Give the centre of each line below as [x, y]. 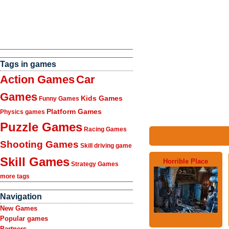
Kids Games [102, 98]
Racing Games [105, 129]
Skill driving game [106, 146]
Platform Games [74, 111]
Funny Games [59, 99]
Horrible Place [186, 161]
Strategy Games [95, 164]
